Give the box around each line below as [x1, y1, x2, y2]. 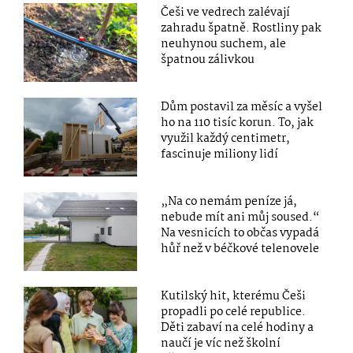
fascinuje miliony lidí [161, 145, 279, 164]
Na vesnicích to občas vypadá [161, 224, 320, 243]
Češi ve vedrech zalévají [161, 2, 291, 22]
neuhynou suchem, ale [161, 34, 287, 54]
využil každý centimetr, [161, 129, 291, 148]
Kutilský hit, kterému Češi [161, 287, 307, 307]
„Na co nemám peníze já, [161, 192, 298, 212]
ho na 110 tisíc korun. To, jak [161, 113, 314, 132]
